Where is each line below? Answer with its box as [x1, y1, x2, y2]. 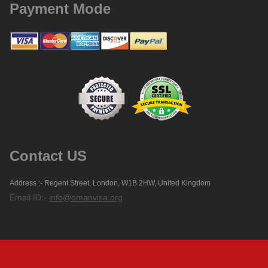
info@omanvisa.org [49, 193, 123, 203]
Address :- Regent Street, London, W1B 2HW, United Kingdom [10, 179, 211, 188]
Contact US [10, 148, 87, 165]
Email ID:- [10, 193, 49, 203]
